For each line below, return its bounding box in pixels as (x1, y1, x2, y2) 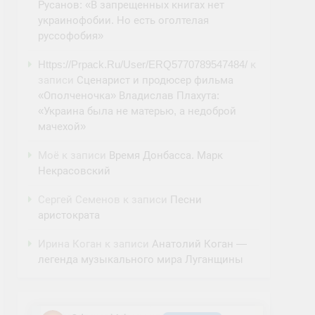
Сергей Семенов (38, 193, 121, 205)
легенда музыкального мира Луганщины (38, 253, 244, 265)
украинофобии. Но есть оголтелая (38, 14, 210, 26)
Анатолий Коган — (152, 238, 247, 250)
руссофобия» (38, 30, 104, 41)
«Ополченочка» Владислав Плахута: (38, 89, 220, 101)
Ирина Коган (38, 238, 103, 250)
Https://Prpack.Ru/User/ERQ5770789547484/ (38, 58, 248, 70)
